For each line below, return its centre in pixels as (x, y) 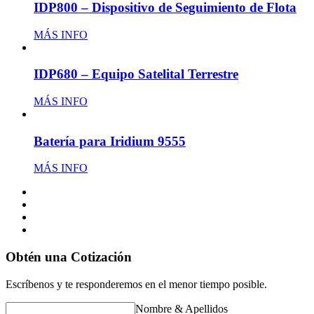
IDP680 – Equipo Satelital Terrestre (136, 74)
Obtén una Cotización (69, 257)
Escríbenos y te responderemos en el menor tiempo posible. (136, 284)
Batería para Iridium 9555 (110, 141)
